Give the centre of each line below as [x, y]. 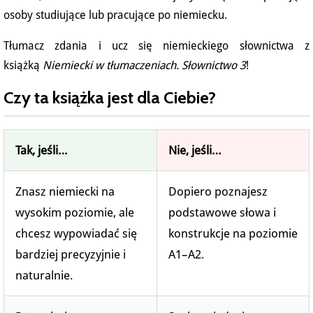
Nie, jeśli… [195, 151]
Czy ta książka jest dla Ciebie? [110, 98]
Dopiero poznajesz [218, 192]
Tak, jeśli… [42, 151]
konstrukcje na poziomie [233, 234]
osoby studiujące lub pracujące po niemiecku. [115, 15]
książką [23, 66]
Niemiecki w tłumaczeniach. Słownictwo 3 [144, 66]
